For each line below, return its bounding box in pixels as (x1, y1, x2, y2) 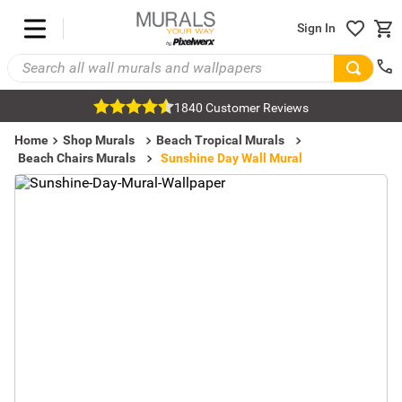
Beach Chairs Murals (18, 151, 135, 165)
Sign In (297, 21, 336, 36)
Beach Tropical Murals (156, 133, 284, 147)
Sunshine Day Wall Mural (161, 151, 302, 165)
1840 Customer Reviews (174, 100, 309, 115)
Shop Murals (63, 133, 135, 147)
